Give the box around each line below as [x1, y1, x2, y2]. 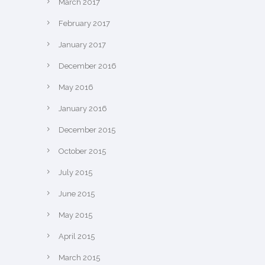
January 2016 [59, 104, 107, 113]
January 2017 [59, 40, 106, 49]
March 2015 [59, 253, 100, 262]
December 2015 [59, 125, 115, 134]
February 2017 [59, 19, 110, 28]
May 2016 [59, 83, 93, 92]
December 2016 [59, 62, 117, 70]
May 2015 [59, 211, 92, 219]
